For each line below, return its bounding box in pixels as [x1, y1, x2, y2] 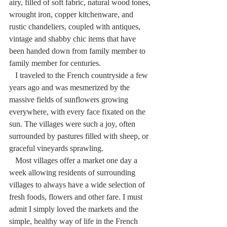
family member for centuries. [9, 58, 103, 67]
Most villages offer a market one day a [9, 156, 15, 165]
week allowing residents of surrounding [9, 168, 137, 177]
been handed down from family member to [9, 46, 147, 55]
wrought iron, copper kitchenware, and [9, 10, 135, 19]
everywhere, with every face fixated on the [9, 107, 147, 116]
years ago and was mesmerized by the [9, 83, 132, 92]
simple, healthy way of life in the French [9, 216, 140, 225]
